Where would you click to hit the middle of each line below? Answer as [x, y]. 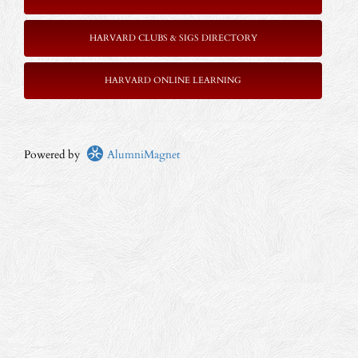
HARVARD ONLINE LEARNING [173, 80]
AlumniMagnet [142, 155]
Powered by [55, 155]
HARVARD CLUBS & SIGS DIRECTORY [173, 38]
